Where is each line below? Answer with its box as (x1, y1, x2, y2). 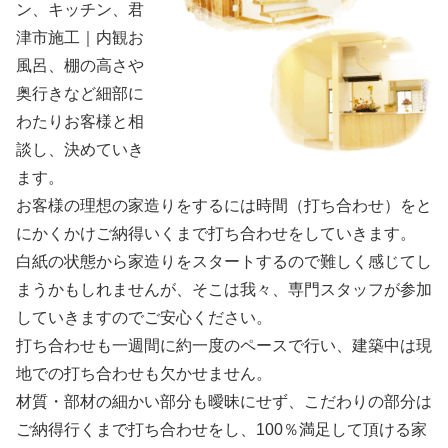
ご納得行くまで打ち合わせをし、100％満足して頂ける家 (16, 420, 427, 438)
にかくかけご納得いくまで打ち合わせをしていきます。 (16, 224, 416, 242)
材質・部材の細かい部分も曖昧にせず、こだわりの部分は (16, 392, 432, 410)
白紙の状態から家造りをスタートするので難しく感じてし (16, 252, 432, 270)
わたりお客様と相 (16, 112, 144, 130)
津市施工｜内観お (16, 28, 144, 46)
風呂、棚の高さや (16, 56, 144, 74)
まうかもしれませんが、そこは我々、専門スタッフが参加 (16, 280, 432, 298)
